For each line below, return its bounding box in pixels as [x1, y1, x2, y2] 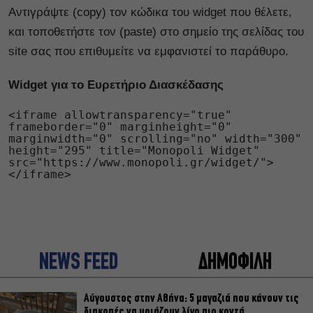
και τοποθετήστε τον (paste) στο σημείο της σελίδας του [8, 25, 304, 38]
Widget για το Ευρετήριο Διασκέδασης [8, 78, 224, 92]
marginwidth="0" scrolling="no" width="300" [8, 132, 302, 145]
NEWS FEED [38, 252, 118, 275]
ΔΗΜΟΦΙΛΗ [198, 252, 272, 275]
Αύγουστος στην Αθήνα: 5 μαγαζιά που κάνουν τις [84, 292, 299, 305]
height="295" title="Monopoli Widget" [8, 144, 260, 157]
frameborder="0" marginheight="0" [8, 120, 232, 133]
